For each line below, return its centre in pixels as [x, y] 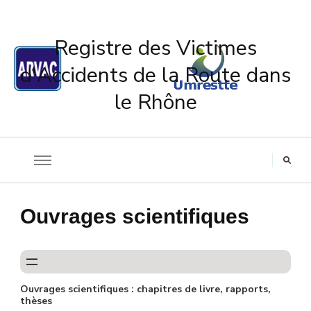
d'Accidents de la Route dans [155, 75]
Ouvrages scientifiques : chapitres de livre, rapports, [145, 289]
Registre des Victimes [155, 48]
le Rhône [155, 102]
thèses [36, 301]
